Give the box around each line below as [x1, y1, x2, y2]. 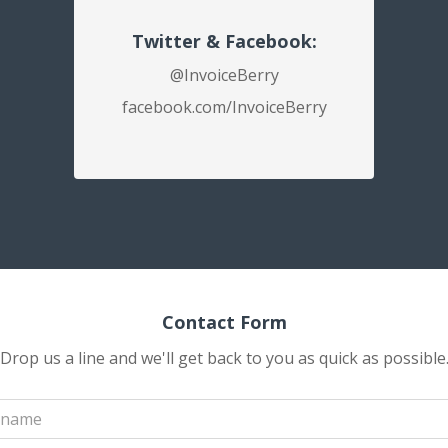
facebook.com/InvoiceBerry [121, 96, 327, 118]
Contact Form [161, 310, 287, 334]
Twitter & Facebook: [131, 29, 317, 53]
